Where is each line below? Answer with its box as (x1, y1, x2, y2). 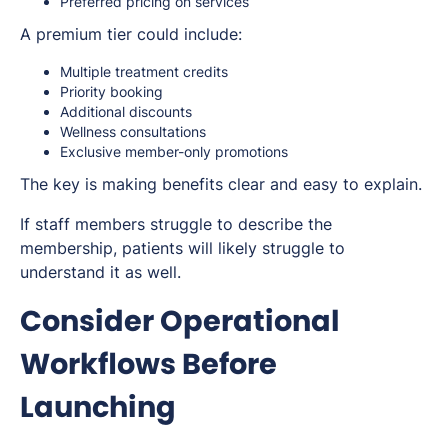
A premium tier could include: (20, 24, 242, 45)
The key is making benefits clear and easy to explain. (20, 174, 422, 195)
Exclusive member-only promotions (60, 143, 288, 161)
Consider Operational (20, 301, 340, 342)
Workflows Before (20, 344, 277, 385)
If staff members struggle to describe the (20, 214, 332, 235)
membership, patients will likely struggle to (20, 238, 345, 259)
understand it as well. (20, 262, 181, 283)
